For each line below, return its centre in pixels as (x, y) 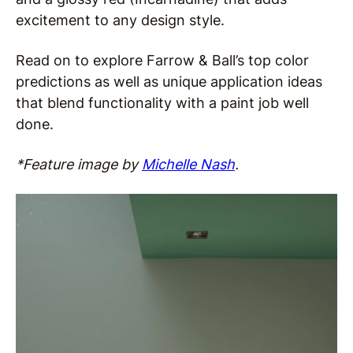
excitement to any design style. (120, 20)
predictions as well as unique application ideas (169, 82)
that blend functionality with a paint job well (162, 103)
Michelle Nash (188, 164)
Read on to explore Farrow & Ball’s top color (162, 60)
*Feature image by (79, 164)
